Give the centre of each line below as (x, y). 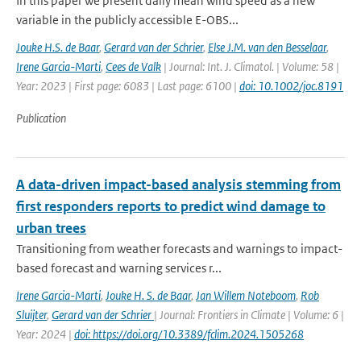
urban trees (51, 228)
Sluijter (31, 315)
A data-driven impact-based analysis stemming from (178, 185)
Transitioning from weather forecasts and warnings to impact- (179, 249)
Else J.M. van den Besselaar (267, 47)
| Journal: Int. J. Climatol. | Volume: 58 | (250, 66)
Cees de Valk (133, 66)
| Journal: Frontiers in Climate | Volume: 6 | (249, 315)
